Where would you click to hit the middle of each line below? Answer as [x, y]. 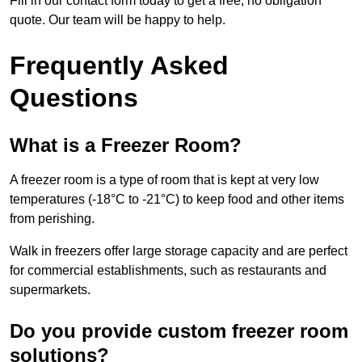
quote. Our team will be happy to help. [118, 20]
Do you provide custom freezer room [179, 331]
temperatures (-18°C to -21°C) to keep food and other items [177, 200]
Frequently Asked [119, 66]
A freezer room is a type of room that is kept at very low [164, 180]
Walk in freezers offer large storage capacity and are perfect [179, 251]
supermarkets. [50, 290]
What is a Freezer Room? [126, 145]
